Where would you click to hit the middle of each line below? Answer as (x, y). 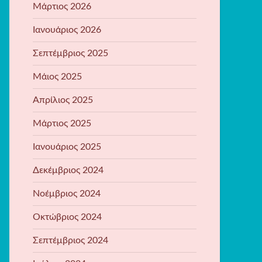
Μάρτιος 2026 (62, 6)
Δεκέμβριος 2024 (68, 170)
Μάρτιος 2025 (62, 123)
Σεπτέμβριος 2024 (70, 240)
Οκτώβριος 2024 (67, 217)
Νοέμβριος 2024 (67, 193)
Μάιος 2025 (57, 76)
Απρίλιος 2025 (63, 100)
